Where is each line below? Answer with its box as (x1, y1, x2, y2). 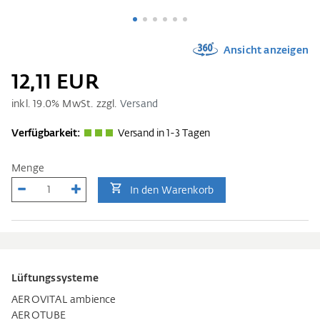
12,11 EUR (11, 73, 99, 94)
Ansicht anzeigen (221, 46, 309, 56)
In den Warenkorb (130, 186, 214, 196)
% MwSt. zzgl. (51, 99, 120, 110)
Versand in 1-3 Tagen (118, 129, 210, 139)
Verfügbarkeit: (11, 129, 80, 139)
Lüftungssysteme (11, 274, 99, 284)
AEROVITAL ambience (11, 295, 116, 306)
